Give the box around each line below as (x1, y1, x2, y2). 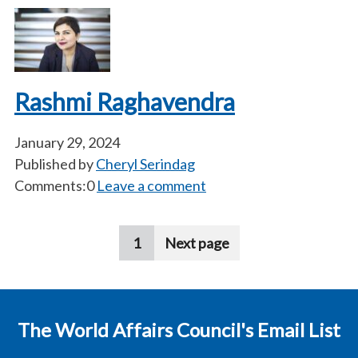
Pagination (14, 226, 127, 255)
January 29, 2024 (14, 133, 120, 151)
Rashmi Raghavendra (14, 87, 235, 116)
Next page (164, 234, 229, 252)
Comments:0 (14, 177, 94, 194)
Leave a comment (97, 177, 206, 194)
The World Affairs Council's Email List (18, 318, 340, 341)
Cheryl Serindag (96, 155, 195, 173)
